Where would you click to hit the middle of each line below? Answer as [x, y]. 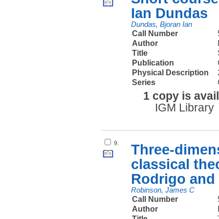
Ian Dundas [170, 13]
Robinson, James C [163, 190]
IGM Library [184, 108]
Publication [153, 63]
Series [144, 82]
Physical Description [171, 72]
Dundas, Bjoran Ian [162, 24]
